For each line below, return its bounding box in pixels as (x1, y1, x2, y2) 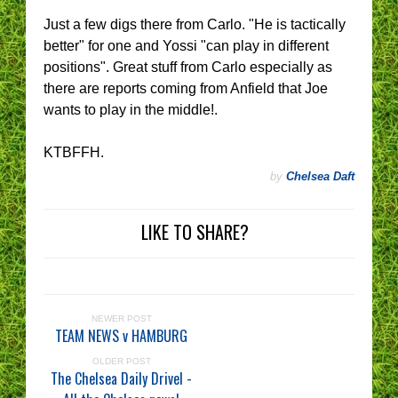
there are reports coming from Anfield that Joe (44, 80, 328, 96)
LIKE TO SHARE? (140, 218, 249, 245)
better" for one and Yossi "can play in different (44, 37, 329, 53)
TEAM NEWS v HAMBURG (55, 324, 187, 346)
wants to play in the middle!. (44, 101, 218, 117)
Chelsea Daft (286, 170, 354, 184)
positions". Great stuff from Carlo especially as (44, 59, 332, 75)
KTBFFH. (44, 144, 104, 160)
